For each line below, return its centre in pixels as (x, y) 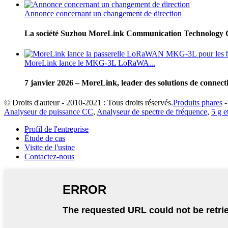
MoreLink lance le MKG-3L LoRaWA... (90, 63)
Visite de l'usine (50, 148)
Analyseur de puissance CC (49, 112)
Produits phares (198, 103)
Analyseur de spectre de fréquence (152, 112)
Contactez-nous (49, 157)
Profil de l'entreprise (56, 129)
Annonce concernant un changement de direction (103, 14)
